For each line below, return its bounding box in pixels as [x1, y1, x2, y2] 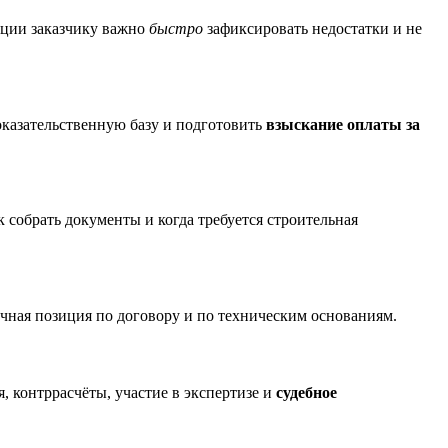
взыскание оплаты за [266, 115, 420, 133]
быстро [149, 20, 203, 38]
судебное [276, 384, 337, 401]
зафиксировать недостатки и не [203, 20, 422, 38]
